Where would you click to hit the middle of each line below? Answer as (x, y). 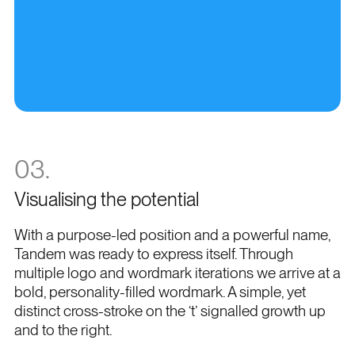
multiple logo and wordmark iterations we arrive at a (177, 273)
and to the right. (63, 330)
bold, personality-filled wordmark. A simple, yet (160, 292)
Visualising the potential (106, 199)
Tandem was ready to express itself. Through (153, 254)
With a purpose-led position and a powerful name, (172, 235)
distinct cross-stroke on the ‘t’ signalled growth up (170, 311)
